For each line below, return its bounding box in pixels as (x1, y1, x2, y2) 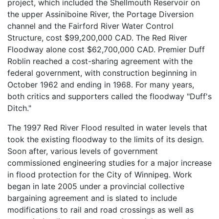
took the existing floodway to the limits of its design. (7, 134, 204, 145)
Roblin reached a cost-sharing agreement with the (7, 56, 193, 66)
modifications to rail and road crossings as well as (7, 205, 194, 215)
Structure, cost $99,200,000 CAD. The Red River (7, 33, 187, 43)
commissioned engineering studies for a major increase (7, 158, 212, 168)
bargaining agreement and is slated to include (7, 193, 177, 203)
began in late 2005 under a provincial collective (7, 181, 184, 192)
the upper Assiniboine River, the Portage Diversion (7, 9, 194, 20)
